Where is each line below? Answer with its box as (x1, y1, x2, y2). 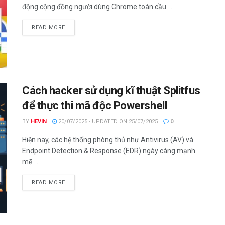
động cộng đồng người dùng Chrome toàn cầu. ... (22, 3, 174, 11)
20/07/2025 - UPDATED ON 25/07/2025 (57, 118, 158, 125)
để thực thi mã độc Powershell (22, 99, 167, 113)
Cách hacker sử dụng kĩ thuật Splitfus (22, 84, 200, 97)
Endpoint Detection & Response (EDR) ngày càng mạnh (22, 147, 195, 155)
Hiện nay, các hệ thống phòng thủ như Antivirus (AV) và (22, 136, 193, 144)
